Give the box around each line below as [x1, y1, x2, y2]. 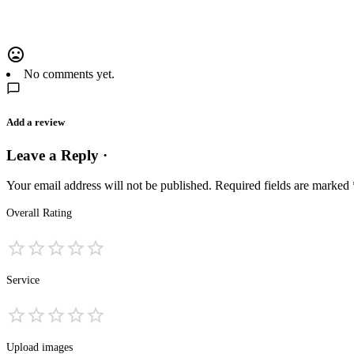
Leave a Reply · [6, 146, 107, 164]
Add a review [6, 116, 65, 129]
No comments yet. [24, 67, 115, 81]
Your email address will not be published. [6, 179, 212, 193]
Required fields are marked [215, 179, 352, 193]
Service [6, 274, 40, 287]
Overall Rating [6, 207, 72, 220]
